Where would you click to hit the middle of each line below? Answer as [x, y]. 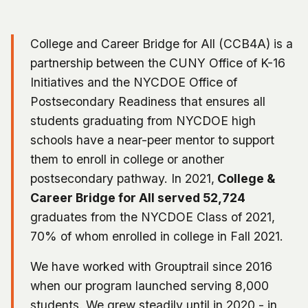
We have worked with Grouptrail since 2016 [151, 266]
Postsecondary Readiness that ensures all [148, 101]
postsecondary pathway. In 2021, [122, 178]
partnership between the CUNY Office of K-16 [158, 63]
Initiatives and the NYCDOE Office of [134, 82]
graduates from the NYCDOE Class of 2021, [153, 217]
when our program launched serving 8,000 [150, 285]
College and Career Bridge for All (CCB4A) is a [162, 43]
